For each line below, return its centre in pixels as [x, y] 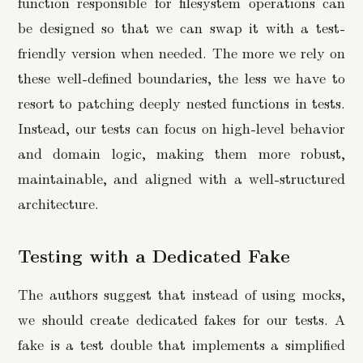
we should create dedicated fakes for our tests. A [181, 318]
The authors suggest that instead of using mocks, [181, 293]
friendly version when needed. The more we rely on [181, 52]
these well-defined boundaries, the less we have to [181, 77]
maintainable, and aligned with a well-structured [181, 177]
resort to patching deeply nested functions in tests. [181, 102]
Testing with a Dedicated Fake [154, 256]
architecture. [58, 203]
